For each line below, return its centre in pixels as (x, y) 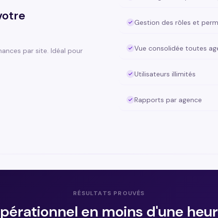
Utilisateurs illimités (165, 74)
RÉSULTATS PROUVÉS (109, 193)
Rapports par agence (168, 100)
